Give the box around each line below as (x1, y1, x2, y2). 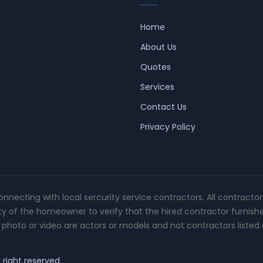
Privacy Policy (140, 120, 195, 133)
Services (140, 80, 174, 93)
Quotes (140, 60, 171, 73)
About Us (140, 41, 177, 53)
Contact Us (140, 100, 187, 113)
